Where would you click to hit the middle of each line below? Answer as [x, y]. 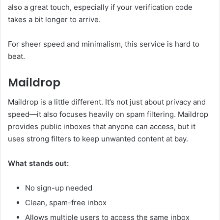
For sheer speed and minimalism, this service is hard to [104, 44]
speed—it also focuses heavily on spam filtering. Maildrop [108, 114]
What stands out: [38, 164]
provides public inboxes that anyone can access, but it [102, 127]
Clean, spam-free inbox [66, 203]
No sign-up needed [59, 188]
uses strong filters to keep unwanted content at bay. [98, 139]
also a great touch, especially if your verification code [100, 7]
